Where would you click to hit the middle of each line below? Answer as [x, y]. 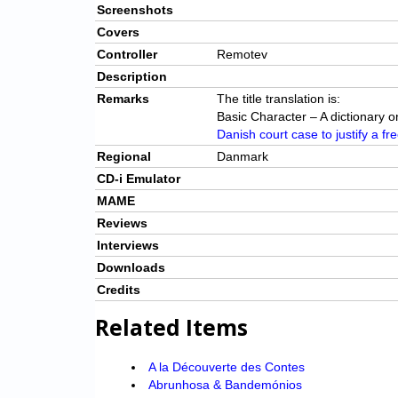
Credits [119, 290]
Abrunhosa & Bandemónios [225, 385]
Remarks [123, 99]
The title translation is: [279, 99]
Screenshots [135, 10]
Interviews [128, 246]
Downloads [131, 268]
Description [132, 77]
